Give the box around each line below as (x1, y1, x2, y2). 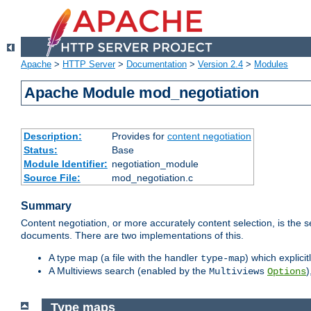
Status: (23, 144, 58, 156)
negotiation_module (111, 158, 199, 170)
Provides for (111, 131, 167, 142)
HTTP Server (62, 59, 115, 70)
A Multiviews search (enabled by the (49, 265, 209, 277)
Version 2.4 (198, 59, 243, 70)
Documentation (126, 59, 187, 70)
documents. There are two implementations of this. (21, 230, 244, 242)
